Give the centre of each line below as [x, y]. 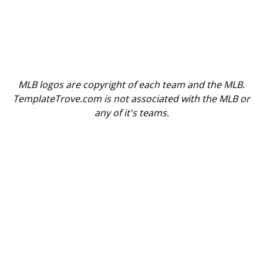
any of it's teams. [131, 112]
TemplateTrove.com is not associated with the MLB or [131, 98]
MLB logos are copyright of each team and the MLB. [131, 84]
